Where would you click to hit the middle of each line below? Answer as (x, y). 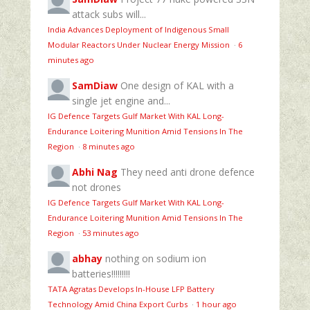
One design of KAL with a (177, 85)
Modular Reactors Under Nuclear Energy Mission (140, 44)
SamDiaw (95, 85)
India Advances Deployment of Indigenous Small (138, 29)
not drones (97, 187)
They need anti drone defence (188, 172)
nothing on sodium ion (156, 258)
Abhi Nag (95, 172)
